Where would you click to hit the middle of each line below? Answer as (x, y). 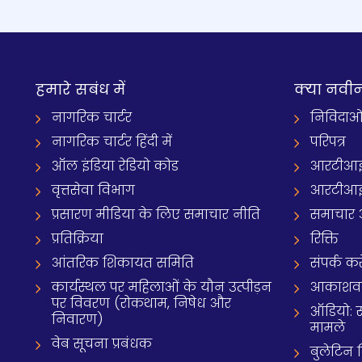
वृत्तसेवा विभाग (93, 190)
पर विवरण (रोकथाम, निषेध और (141, 303)
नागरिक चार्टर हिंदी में (112, 142)
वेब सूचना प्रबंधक (102, 344)
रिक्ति (324, 239)
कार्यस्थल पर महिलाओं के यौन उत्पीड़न (162, 287)
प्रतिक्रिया (78, 239)
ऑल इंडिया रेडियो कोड (115, 166)
